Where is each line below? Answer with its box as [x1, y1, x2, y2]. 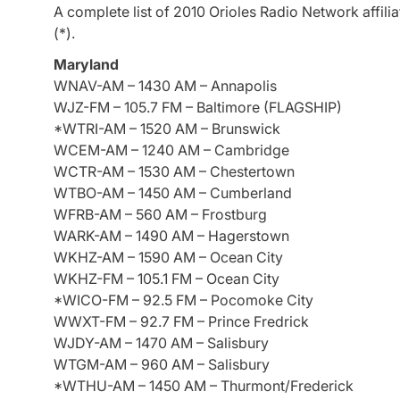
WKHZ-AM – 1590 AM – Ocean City [54, 248, 283, 267]
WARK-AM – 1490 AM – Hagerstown [54, 227, 289, 246]
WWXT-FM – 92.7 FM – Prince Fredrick [54, 312, 309, 331]
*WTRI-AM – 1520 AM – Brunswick [54, 120, 280, 138]
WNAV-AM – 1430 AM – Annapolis [54, 77, 277, 96]
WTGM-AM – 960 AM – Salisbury [54, 355, 270, 374]
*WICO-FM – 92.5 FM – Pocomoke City [54, 291, 313, 310]
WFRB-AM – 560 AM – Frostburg [54, 205, 267, 224]
